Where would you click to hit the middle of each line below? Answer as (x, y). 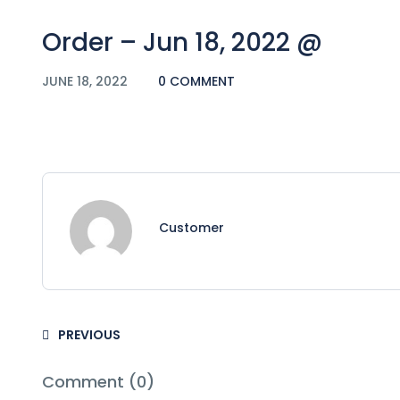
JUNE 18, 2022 (87, 81)
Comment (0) (98, 381)
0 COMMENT (196, 81)
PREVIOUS (89, 334)
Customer (192, 227)
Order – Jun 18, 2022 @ (182, 42)
